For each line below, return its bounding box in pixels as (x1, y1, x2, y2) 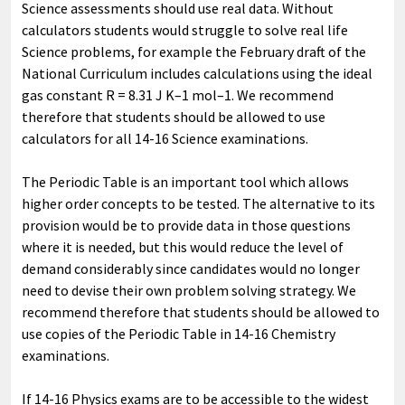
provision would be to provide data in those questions (22, 215, 351, 234)
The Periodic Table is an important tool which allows (22, 172, 349, 191)
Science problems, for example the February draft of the (22, 42, 366, 61)
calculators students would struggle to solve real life (22, 20, 348, 39)
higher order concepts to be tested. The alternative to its (22, 193, 375, 212)
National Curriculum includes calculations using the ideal (22, 63, 372, 82)
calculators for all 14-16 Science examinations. (22, 128, 308, 147)
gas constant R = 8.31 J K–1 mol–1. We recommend (22, 85, 334, 104)
